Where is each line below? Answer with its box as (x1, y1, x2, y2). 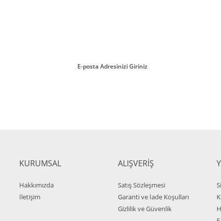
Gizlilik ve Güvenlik (118, 204, 172, 213)
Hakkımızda (19, 181, 54, 189)
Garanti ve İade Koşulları (118, 192, 189, 201)
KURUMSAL (19, 158, 61, 169)
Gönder (100, 130, 121, 138)
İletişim (19, 192, 40, 201)
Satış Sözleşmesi (118, 181, 165, 189)
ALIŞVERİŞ (118, 158, 154, 169)
